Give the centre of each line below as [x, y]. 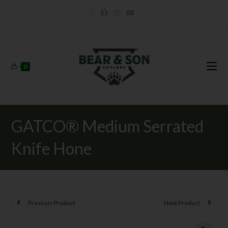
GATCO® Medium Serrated [108, 126]
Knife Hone [52, 148]
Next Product [182, 203]
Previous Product [52, 203]
